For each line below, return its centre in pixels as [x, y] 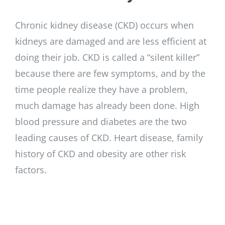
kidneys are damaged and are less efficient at [111, 41]
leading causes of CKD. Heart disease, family [109, 138]
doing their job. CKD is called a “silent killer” [107, 57]
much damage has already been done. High [107, 105]
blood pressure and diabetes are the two [101, 122]
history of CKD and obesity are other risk [100, 154]
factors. [31, 170]
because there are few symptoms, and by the [110, 73]
